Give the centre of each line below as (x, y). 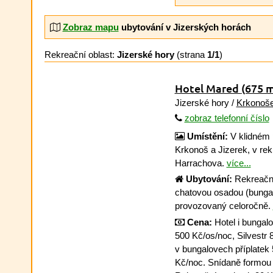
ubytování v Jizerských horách (185, 27)
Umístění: (207, 136)
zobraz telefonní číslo (227, 118)
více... (239, 163)
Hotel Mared (208, 88)
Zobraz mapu (90, 27)
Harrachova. (200, 163)
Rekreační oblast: (81, 55)
